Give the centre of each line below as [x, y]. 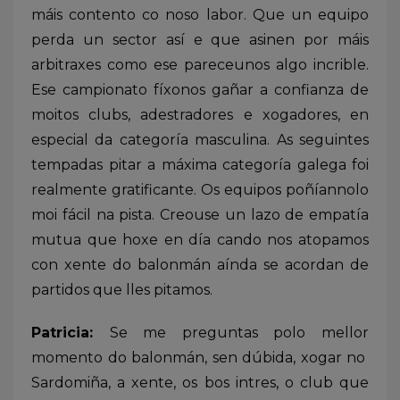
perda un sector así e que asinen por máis [200, 39]
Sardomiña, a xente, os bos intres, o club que [200, 382]
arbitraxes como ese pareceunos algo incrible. [200, 64]
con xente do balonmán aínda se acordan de [200, 264]
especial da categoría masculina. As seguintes [200, 139]
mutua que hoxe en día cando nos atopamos [200, 239]
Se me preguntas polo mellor [239, 332]
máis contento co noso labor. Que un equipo [200, 14]
